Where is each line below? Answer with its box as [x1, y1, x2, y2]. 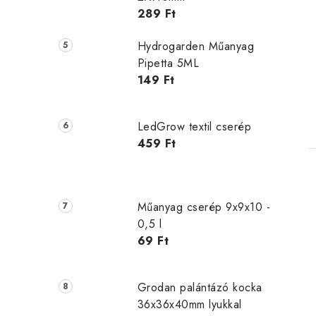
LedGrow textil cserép [137, 119, 252, 135]
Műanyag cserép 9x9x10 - [137, 198, 271, 215]
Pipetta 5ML [137, 55, 200, 72]
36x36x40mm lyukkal [137, 296, 242, 312]
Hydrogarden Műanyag [137, 38, 255, 55]
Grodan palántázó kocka [137, 279, 262, 296]
